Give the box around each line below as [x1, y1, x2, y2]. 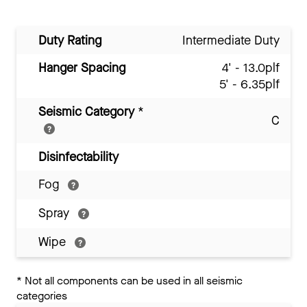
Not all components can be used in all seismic [22, 273, 243, 288]
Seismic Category [38, 103, 138, 121]
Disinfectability [38, 149, 119, 166]
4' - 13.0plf [222, 60, 280, 77]
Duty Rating [38, 32, 101, 49]
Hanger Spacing [38, 60, 125, 77]
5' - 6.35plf [219, 76, 280, 93]
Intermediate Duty [182, 32, 280, 49]
